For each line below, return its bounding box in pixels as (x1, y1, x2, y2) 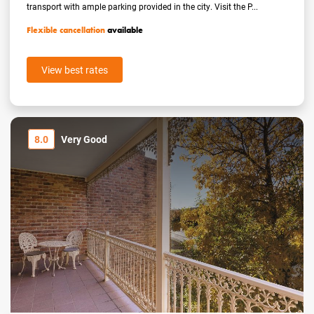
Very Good (61, 132, 107, 146)
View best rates (41, 63, 109, 77)
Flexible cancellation (27, 25, 106, 36)
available (105, 25, 144, 36)
